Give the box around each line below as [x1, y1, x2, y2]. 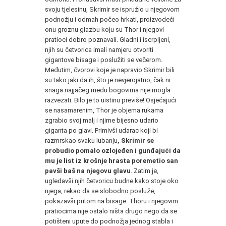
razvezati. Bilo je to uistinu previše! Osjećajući [45, 96, 176, 104]
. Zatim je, [131, 166, 158, 175]
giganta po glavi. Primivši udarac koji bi [45, 126, 158, 134]
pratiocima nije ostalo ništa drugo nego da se [45, 207, 177, 215]
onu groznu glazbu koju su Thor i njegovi [45, 25, 164, 33]
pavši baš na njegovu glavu [45, 166, 131, 175]
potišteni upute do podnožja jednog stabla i [45, 217, 173, 225]
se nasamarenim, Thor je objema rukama [45, 106, 163, 114]
